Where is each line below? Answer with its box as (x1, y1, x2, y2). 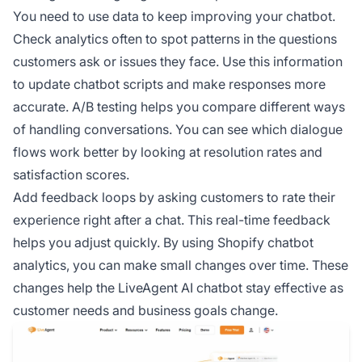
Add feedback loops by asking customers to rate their (13, 189, 335, 206)
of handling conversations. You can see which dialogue (13, 121, 343, 138)
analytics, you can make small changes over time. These (13, 257, 348, 274)
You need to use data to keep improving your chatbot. (13, 8, 335, 25)
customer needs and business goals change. (13, 302, 278, 319)
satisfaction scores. (13, 166, 129, 183)
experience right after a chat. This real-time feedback (13, 212, 330, 229)
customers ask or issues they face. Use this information (13, 53, 343, 70)
